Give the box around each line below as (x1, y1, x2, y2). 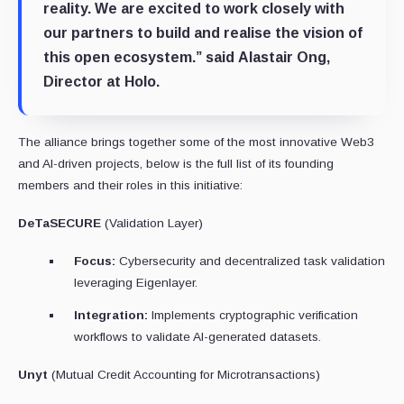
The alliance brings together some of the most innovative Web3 (18, 134, 374, 149)
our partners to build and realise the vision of (43, 24, 363, 41)
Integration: (74, 308, 148, 322)
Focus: (74, 253, 115, 268)
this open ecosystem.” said (43, 49, 234, 65)
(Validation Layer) (105, 216, 203, 230)
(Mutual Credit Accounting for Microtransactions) (48, 367, 320, 381)
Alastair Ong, (234, 49, 330, 65)
